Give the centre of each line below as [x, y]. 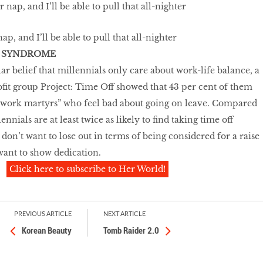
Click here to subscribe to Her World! [88, 169]
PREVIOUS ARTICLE [43, 213]
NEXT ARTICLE [125, 213]
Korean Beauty [47, 231]
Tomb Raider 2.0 [131, 231]
